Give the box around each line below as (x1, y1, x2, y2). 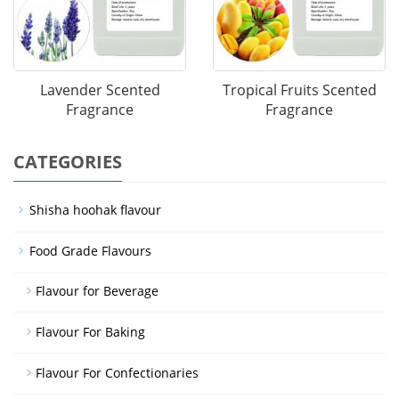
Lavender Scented (39, 79, 160, 100)
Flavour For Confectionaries (36, 363, 199, 381)
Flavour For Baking (36, 322, 145, 340)
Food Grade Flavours (29, 241, 151, 259)
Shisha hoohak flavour (29, 200, 161, 218)
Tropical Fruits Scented (222, 79, 377, 100)
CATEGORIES (13, 149, 122, 174)
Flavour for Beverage (36, 281, 159, 299)
